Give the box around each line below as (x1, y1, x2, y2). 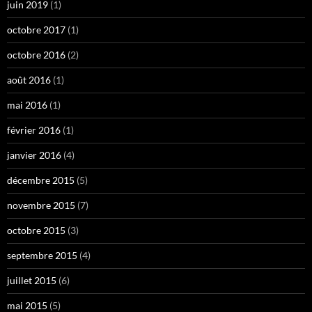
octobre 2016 (7, 49, 65, 61)
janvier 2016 (7, 149, 61, 162)
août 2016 (7, 74, 51, 86)
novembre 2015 (7, 199, 75, 212)
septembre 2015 (7, 249, 77, 262)
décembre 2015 (7, 174, 75, 187)
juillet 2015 (7, 274, 56, 287)
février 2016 (7, 124, 61, 136)
